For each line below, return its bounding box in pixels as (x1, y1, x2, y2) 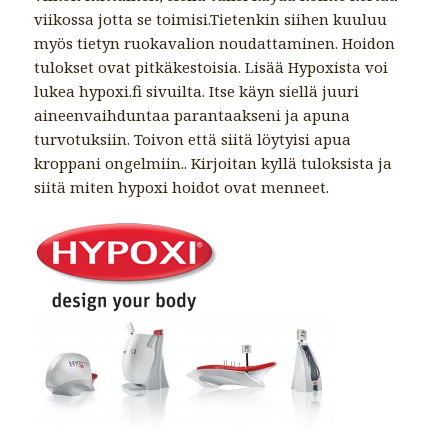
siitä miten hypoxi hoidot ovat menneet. (34, 177, 330, 198)
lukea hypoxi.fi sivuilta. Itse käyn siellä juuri (34, 81, 360, 102)
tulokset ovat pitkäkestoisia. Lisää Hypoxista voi (34, 57, 389, 78)
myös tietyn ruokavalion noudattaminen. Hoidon (34, 33, 396, 54)
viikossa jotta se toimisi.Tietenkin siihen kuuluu (34, 9, 388, 30)
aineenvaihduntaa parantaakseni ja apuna (34, 105, 351, 126)
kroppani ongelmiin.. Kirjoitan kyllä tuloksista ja (34, 153, 393, 174)
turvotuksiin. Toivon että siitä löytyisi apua (34, 129, 352, 150)
